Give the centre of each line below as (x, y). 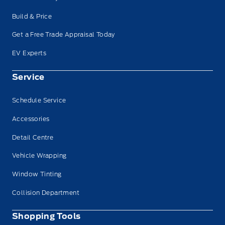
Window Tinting (37, 174)
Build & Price (32, 16)
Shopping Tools (46, 216)
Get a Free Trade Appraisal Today (64, 35)
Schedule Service (39, 100)
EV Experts (29, 53)
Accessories (31, 119)
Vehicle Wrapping (39, 156)
